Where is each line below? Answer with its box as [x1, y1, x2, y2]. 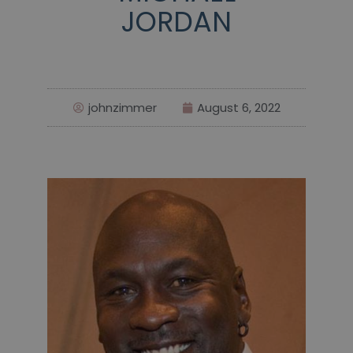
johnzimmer [87, 99, 157, 117]
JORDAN [121, 2, 232, 42]
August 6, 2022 [196, 99, 281, 117]
